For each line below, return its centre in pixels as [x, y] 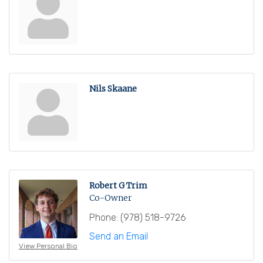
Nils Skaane [113, 89]
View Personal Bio [48, 246]
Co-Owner [111, 198]
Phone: [104, 218]
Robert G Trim [118, 186]
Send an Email [119, 237]
